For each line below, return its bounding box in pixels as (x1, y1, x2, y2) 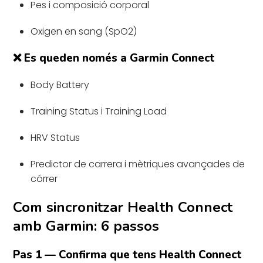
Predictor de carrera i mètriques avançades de (31, 157, 245, 171)
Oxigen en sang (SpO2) (31, 24, 137, 38)
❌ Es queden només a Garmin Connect (13, 50, 215, 66)
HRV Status (31, 130, 80, 144)
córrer (31, 171, 58, 186)
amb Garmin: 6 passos (13, 216, 160, 235)
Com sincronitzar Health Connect (13, 197, 233, 217)
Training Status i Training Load (31, 104, 167, 118)
